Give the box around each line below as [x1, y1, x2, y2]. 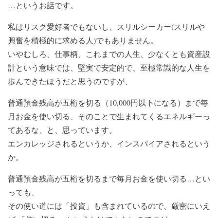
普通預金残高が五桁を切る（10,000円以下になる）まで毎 [8, 97, 208, 108]
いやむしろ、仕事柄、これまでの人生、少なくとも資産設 [8, 48, 210, 59]
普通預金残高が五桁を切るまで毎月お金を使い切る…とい [8, 173, 210, 183]
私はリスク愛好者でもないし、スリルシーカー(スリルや [8, 21, 205, 32]
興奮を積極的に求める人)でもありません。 [8, 35, 158, 45]
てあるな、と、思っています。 [8, 124, 117, 135]
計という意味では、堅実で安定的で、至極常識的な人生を [8, 62, 210, 73]
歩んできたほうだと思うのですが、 [8, 75, 132, 86]
